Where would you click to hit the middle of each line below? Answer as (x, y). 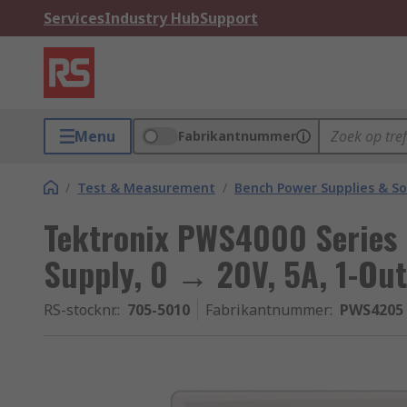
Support (229, 18)
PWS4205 (372, 310)
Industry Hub (152, 18)
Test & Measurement (146, 188)
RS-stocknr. (80, 310)
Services (74, 18)
